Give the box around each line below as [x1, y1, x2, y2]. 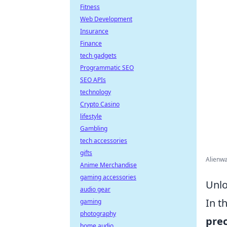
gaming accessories [80, 173, 136, 181]
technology [80, 88, 111, 96]
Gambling [80, 124, 107, 133]
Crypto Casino [80, 100, 120, 108]
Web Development [80, 15, 132, 23]
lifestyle [80, 112, 102, 121]
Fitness [80, 3, 100, 11]
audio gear [80, 185, 110, 194]
